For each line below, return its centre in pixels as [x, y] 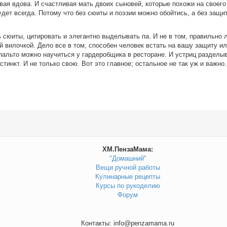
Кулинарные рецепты [128, 177]
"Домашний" [128, 158]
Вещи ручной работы [128, 167]
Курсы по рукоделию [128, 186]
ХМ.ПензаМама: [128, 149]
